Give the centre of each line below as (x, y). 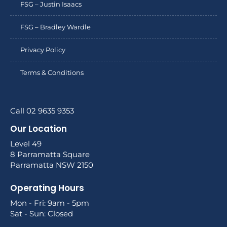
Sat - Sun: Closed (42, 214)
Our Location (39, 128)
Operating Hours (47, 188)
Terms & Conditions (52, 72)
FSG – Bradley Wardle (55, 27)
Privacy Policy (43, 49)
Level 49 (26, 143)
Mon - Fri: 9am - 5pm (50, 203)
